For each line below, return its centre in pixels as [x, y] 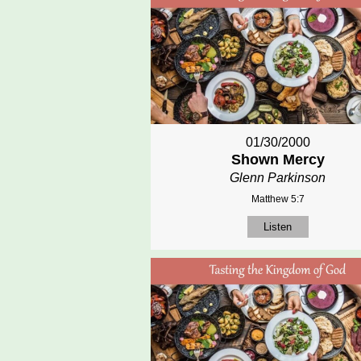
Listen [278, 227]
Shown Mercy [278, 160]
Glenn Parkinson [278, 178]
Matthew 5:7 [278, 199]
